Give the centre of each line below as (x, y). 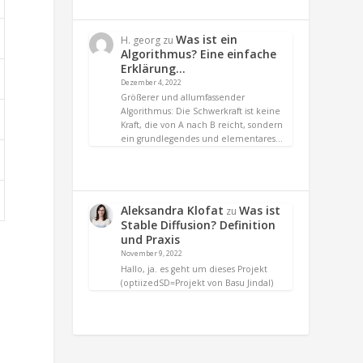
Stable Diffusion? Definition (199, 225)
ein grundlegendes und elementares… (202, 139)
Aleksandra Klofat (173, 211)
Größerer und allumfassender (183, 98)
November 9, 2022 (152, 254)
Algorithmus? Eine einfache (199, 53)
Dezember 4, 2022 (152, 82)
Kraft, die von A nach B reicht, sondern (202, 125)
